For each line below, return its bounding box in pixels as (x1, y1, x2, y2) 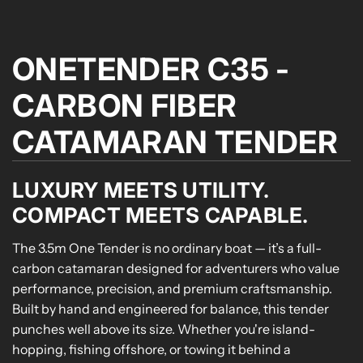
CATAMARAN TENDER (12, 123, 339, 161)
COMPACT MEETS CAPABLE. (12, 203, 309, 228)
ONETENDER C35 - (12, 50, 290, 88)
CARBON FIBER (12, 87, 237, 125)
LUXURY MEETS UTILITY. (12, 177, 269, 203)
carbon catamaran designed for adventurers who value (12, 260, 340, 277)
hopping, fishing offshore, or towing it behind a (12, 341, 291, 358)
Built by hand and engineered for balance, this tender (12, 301, 329, 318)
